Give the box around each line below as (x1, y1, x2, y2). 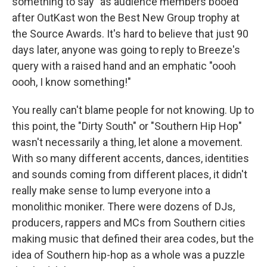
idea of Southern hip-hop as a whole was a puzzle (12, 249, 245, 262)
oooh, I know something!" (12, 76, 131, 89)
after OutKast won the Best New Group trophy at (12, 11, 240, 24)
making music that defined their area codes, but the (12, 232, 254, 246)
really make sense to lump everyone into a (12, 184, 210, 197)
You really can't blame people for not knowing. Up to (12, 104, 254, 117)
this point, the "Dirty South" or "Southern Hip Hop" (12, 120, 242, 133)
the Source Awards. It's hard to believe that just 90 (12, 27, 249, 41)
